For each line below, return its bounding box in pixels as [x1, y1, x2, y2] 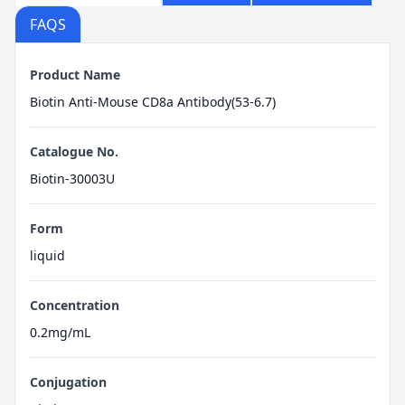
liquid [30, 247, 65, 265]
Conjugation [30, 373, 107, 391]
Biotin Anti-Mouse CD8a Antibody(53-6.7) [30, 93, 276, 111]
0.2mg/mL [30, 324, 90, 342]
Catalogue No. [30, 143, 118, 161]
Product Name [30, 66, 120, 84]
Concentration [30, 297, 119, 315]
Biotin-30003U [30, 170, 115, 188]
